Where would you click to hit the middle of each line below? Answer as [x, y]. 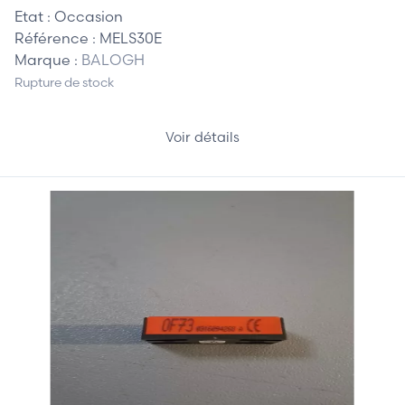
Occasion [89, 16]
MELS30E [131, 38]
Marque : [48, 59]
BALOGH [113, 59]
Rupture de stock [64, 83]
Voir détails [202, 137]
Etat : [34, 16]
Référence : [57, 38]
